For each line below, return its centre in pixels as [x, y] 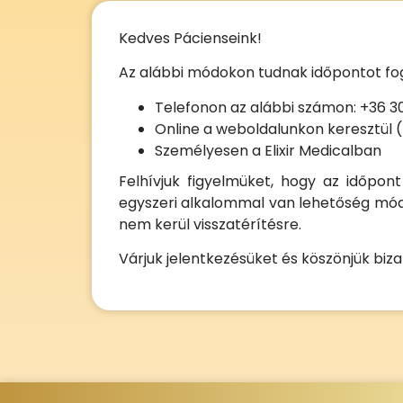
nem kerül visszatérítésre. [210, 224]
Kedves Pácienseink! [190, 38]
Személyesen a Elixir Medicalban [268, 150]
